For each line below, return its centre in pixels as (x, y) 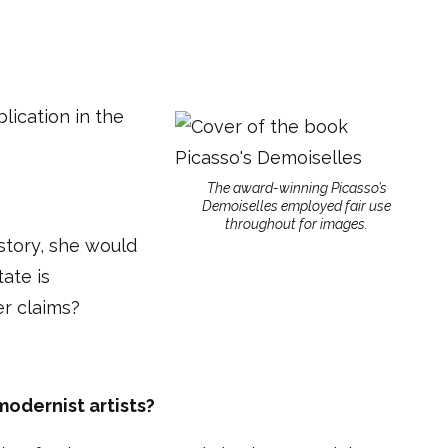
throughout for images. (296, 224)
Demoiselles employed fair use (296, 206)
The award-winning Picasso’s (296, 188)
